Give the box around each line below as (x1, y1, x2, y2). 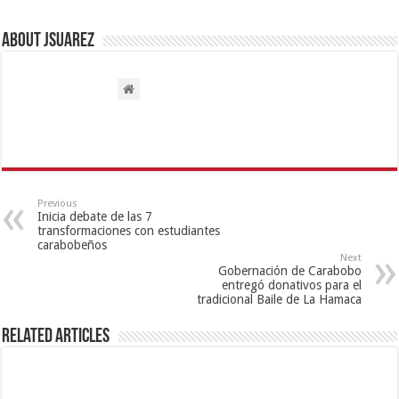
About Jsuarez (2, 31, 95, 53)
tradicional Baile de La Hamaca (196, 292, 362, 307)
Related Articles (2, 327, 110, 348)
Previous (37, 198, 78, 210)
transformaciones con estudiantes (37, 224, 221, 239)
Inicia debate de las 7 (37, 209, 153, 224)
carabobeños (37, 238, 108, 253)
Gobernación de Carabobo (217, 264, 362, 279)
